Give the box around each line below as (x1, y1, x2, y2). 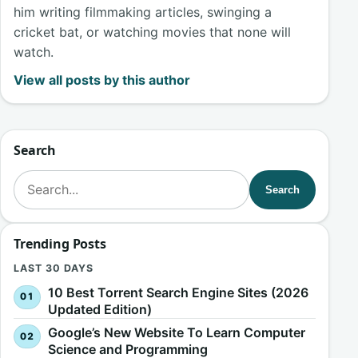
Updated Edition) (47, 301, 152, 318)
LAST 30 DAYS (14, 262, 93, 275)
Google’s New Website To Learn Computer (47, 324, 305, 341)
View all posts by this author (14, 71, 190, 88)
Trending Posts (14, 235, 106, 253)
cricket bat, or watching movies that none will (14, 24, 291, 41)
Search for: (13, 170, 79, 187)
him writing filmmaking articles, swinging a (14, 4, 272, 21)
